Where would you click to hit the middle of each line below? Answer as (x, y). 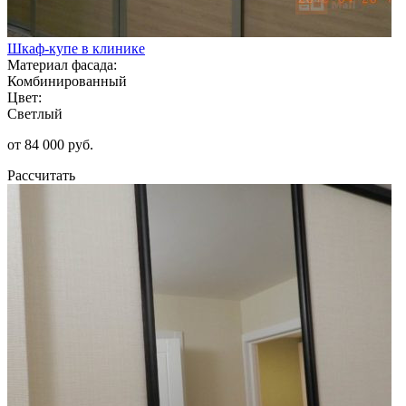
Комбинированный (67, 81)
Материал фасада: (62, 64)
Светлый (35, 113)
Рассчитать (41, 175)
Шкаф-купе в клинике (76, 48)
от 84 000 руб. (50, 144)
